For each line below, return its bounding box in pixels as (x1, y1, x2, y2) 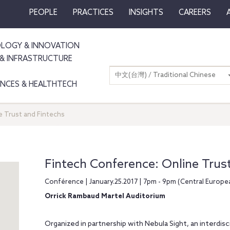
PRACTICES (72, 8, 113, 17)
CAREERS (178, 8, 211, 17)
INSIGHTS (128, 8, 163, 17)
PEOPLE (29, 8, 57, 17)
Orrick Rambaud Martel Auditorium (44, 193, 165, 200)
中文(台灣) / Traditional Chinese (115, 71, 216, 79)
